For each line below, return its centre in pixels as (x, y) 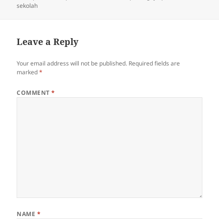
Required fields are (154, 63)
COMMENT (34, 92)
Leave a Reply (48, 41)
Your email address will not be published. (72, 63)
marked (28, 72)
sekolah (27, 6)
